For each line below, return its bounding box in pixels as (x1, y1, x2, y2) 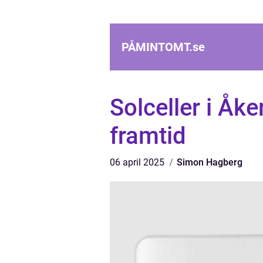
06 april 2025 (110, 157, 167, 168)
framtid (110, 122, 186, 150)
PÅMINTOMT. (122, 40, 193, 54)
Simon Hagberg (177, 157, 242, 168)
